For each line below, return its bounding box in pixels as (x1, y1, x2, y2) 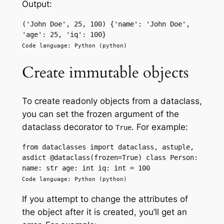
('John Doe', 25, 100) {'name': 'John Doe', (21, 20, 190, 28)
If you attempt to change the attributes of (21, 194, 188, 204)
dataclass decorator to (21, 122, 115, 132)
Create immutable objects (21, 61, 188, 83)
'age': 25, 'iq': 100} (21, 30, 106, 39)
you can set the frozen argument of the (21, 109, 179, 119)
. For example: (131, 122, 188, 132)
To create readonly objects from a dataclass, (21, 96, 202, 106)
